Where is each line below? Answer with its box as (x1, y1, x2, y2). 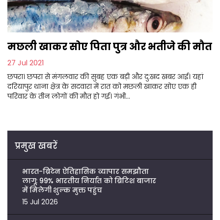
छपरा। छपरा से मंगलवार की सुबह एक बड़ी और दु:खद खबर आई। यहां (7, 71, 203, 82)
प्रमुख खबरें (15, 139, 57, 152)
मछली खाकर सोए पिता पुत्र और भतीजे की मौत (7, 39, 212, 54)
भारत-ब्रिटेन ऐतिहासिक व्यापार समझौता (22, 166, 149, 176)
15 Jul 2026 (22, 196, 58, 207)
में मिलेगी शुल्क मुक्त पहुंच (22, 185, 102, 195)
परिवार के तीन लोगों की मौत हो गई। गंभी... (7, 91, 130, 101)
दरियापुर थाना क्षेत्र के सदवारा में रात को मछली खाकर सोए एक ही (7, 81, 196, 91)
